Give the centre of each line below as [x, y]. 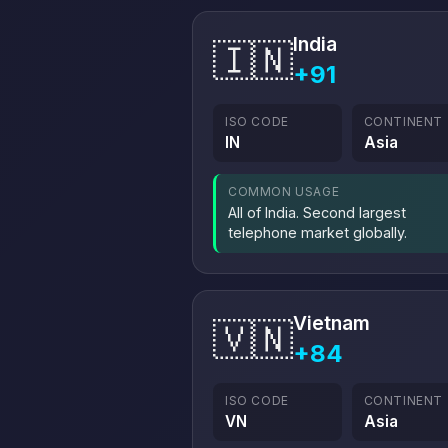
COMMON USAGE [284, 191]
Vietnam [331, 323]
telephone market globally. [317, 232]
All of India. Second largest [317, 212]
